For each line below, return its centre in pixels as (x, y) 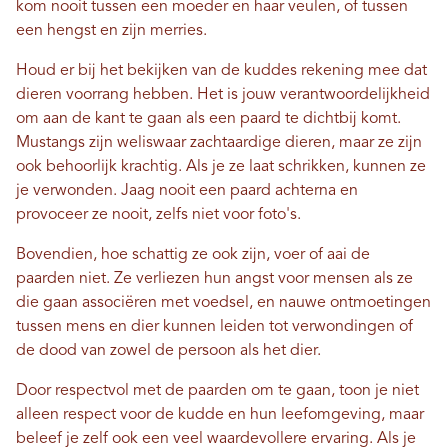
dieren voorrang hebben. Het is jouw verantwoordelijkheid (223, 94)
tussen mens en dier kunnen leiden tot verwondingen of (214, 326)
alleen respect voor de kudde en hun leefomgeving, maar (220, 414)
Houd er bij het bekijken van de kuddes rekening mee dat (221, 70)
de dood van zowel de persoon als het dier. (168, 350)
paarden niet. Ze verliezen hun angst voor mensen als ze (214, 278)
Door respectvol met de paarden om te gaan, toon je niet (217, 390)
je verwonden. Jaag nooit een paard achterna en (187, 190)
